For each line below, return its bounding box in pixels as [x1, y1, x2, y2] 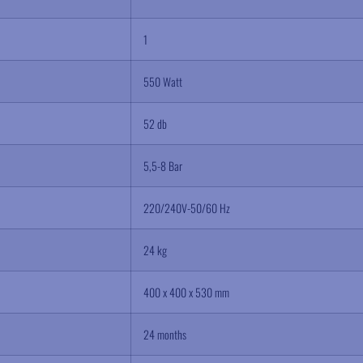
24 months [143, 326, 186, 343]
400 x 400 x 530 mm [143, 284, 229, 301]
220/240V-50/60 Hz [143, 199, 230, 216]
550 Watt [143, 73, 182, 90]
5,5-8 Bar [143, 157, 182, 174]
